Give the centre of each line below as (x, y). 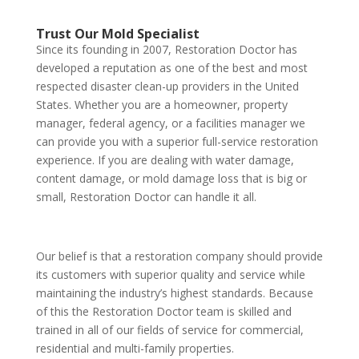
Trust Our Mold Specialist (117, 34)
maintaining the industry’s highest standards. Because (174, 293)
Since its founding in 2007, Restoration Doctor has (166, 50)
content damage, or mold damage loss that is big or (171, 179)
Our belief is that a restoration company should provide (179, 256)
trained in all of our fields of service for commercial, (169, 330)
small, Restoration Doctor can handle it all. (146, 197)
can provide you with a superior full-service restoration (177, 142)
